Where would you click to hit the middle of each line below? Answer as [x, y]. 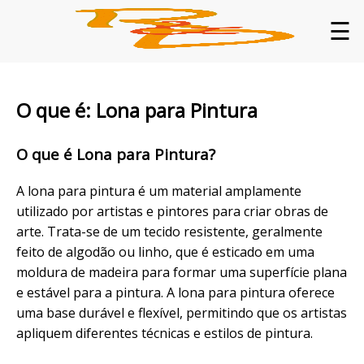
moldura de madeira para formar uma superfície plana [182, 272]
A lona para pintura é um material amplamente [159, 191]
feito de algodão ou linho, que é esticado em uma [165, 251]
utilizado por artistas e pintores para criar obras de [172, 211]
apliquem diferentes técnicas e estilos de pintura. [165, 333]
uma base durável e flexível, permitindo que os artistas [182, 312]
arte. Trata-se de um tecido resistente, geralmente [169, 231]
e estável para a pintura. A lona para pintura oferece [175, 292]
